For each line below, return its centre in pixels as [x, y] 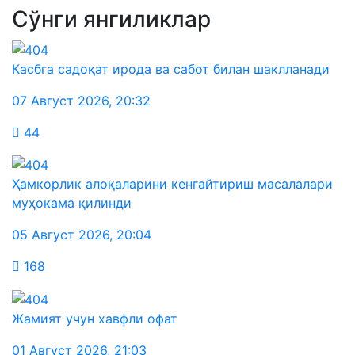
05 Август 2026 [61, 235]
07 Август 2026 [60, 100]
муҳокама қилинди [72, 203]
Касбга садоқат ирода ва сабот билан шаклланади [171, 69]
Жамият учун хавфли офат [95, 318]
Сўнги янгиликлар [111, 19]
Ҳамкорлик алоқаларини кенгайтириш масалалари [172, 184]
